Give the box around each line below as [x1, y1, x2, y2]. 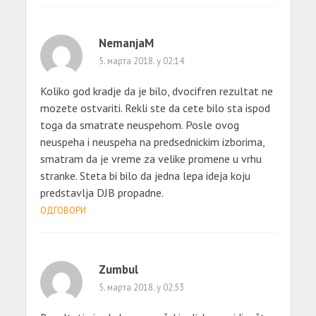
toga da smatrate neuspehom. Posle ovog [39, 118, 239, 133]
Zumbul [98, 262, 138, 278]
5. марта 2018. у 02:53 [98, 281, 184, 294]
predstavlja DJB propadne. [39, 186, 164, 200]
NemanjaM [98, 35, 154, 51]
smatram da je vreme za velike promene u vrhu [39, 152, 262, 166]
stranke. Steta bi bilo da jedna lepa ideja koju [39, 169, 250, 183]
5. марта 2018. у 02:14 [98, 55, 184, 68]
